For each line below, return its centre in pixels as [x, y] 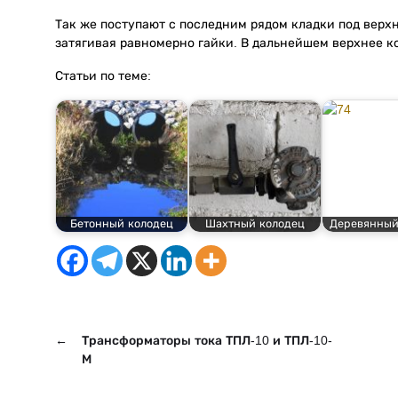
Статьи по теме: [103, 75]
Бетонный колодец [122, 223]
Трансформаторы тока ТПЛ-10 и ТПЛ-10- [207, 341]
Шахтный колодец [255, 223]
